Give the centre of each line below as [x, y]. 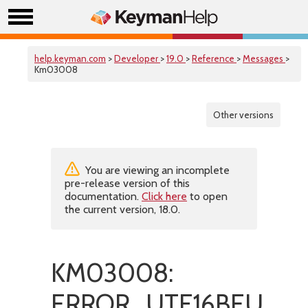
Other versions [243, 115]
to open [207, 196]
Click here [164, 196]
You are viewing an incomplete [156, 170]
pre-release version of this [127, 183]
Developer [137, 58]
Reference [214, 58]
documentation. [103, 196]
